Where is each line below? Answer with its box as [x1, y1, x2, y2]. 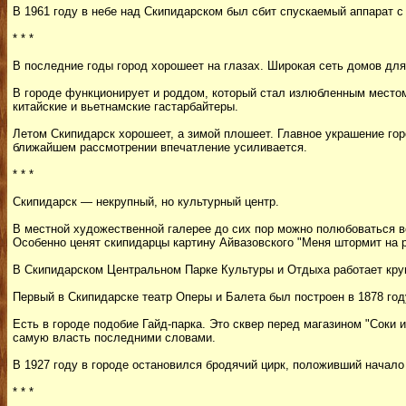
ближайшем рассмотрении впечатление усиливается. [13, 140, 307, 154]
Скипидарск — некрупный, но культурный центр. [13, 195, 279, 208]
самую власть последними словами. [13, 331, 216, 344]
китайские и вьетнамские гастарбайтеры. [13, 100, 238, 113]
